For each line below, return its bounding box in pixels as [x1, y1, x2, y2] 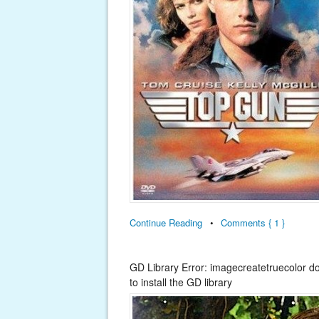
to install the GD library [130, 274, 232, 289]
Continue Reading [130, 216, 202, 230]
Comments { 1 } [221, 216, 285, 230]
